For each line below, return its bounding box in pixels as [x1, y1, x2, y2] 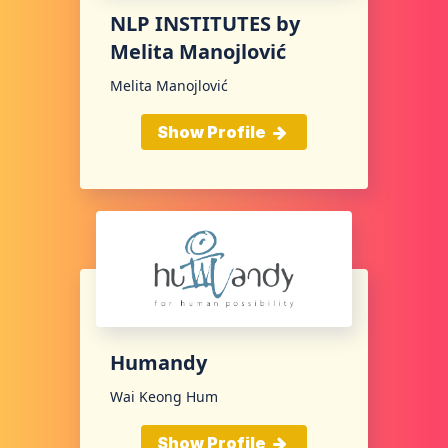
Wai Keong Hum [110, 387, 218, 407]
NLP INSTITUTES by [110, 10, 300, 38]
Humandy [110, 349, 207, 377]
